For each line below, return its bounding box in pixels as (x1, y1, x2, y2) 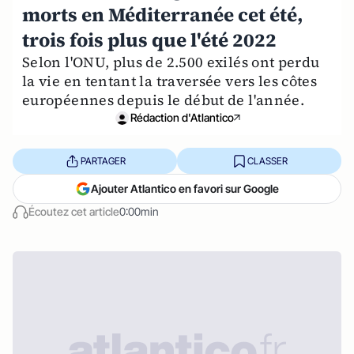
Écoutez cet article (28, 205, 119, 218)
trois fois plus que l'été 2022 (22, 27, 277, 53)
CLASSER (247, 154, 288, 167)
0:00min (119, 205, 159, 218)
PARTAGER (80, 154, 126, 167)
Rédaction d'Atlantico (130, 111, 234, 124)
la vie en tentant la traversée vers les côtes (22, 71, 318, 91)
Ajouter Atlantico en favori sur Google (91, 182, 279, 195)
